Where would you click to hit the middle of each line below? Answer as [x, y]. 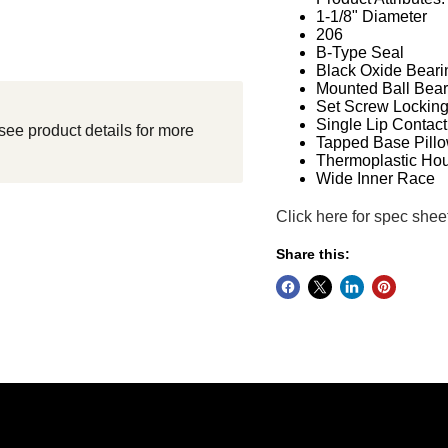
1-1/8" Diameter [371, 17]
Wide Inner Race [375, 179]
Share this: [312, 254]
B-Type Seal [359, 53]
